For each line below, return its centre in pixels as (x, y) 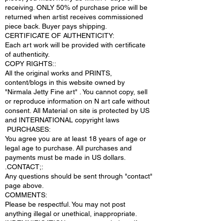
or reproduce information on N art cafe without (77, 101)
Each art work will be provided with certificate (75, 45)
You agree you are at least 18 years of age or (75, 139)
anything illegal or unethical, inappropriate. (71, 214)
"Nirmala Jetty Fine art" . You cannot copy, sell (76, 92)
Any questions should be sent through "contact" (79, 176)
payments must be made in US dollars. (65, 157)
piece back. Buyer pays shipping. (57, 26)
